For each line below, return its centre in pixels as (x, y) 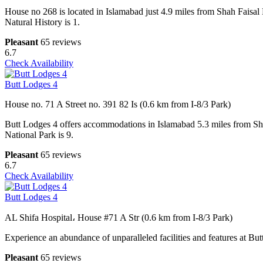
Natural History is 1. (42, 22)
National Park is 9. (39, 135)
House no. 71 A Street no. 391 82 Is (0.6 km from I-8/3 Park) (118, 104)
